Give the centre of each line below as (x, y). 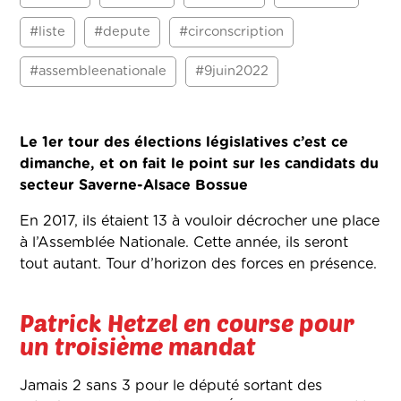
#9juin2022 (232, 72)
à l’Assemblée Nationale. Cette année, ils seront (184, 243)
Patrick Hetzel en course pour (187, 323)
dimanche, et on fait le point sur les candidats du (200, 164)
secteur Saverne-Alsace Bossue (134, 186)
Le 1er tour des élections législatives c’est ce (184, 143)
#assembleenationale (98, 72)
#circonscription (232, 32)
